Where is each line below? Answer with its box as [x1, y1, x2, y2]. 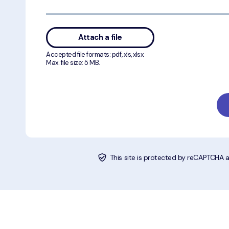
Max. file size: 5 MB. [46, 58, 100, 67]
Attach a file [78, 32, 122, 42]
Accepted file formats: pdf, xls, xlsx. [46, 50, 145, 59]
